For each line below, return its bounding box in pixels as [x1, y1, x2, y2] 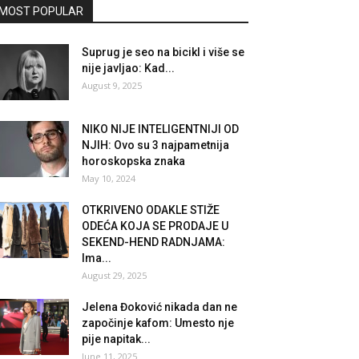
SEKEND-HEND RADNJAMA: [82, 236, 225, 249]
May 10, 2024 [82, 172, 135, 185]
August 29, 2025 [82, 269, 147, 282]
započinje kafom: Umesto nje [82, 317, 234, 330]
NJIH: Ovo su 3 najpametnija [82, 139, 229, 152]
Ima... [82, 252, 111, 265]
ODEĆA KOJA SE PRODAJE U [82, 220, 228, 233]
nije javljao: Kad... [82, 62, 175, 75]
